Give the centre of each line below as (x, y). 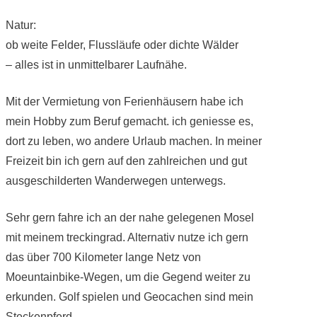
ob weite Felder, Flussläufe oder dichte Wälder (122, 45)
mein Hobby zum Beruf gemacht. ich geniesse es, (129, 121)
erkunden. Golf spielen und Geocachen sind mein (129, 296)
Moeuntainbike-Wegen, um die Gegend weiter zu (128, 277)
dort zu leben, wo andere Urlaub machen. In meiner (133, 141)
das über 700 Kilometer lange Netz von (103, 257)
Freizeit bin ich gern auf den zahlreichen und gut (126, 161)
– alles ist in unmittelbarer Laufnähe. (96, 64)
